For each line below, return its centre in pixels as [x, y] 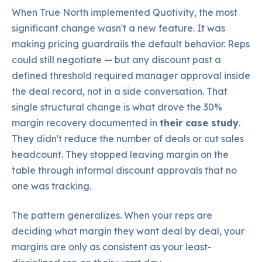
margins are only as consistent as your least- [112, 247]
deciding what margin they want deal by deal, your [128, 231]
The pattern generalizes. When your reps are [112, 215]
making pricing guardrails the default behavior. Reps [131, 44]
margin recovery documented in [86, 123]
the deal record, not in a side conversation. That [120, 92]
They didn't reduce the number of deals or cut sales [128, 139]
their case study [199, 123]
